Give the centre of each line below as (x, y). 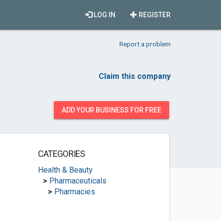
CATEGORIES (61, 154)
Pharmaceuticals (78, 181)
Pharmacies (74, 192)
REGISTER (154, 15)
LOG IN (104, 15)
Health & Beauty (65, 170)
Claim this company (135, 76)
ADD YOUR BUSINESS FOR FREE (111, 110)
